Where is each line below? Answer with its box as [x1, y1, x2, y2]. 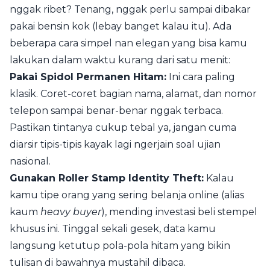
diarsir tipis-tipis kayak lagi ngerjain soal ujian [10, 139, 221, 150]
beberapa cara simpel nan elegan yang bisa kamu [10, 37, 247, 49]
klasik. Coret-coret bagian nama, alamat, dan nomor [10, 88, 257, 99]
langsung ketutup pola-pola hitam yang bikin [10, 240, 230, 251]
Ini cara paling [166, 71, 235, 83]
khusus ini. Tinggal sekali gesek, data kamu [10, 223, 216, 234]
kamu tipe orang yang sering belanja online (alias [10, 189, 244, 201]
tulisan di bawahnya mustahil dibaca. [10, 257, 186, 268]
